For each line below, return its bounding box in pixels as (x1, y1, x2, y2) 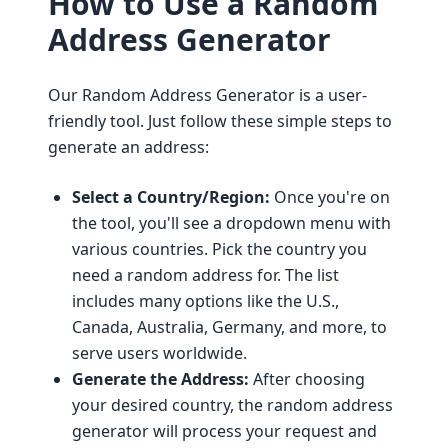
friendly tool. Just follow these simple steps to (48, 110, 392, 132)
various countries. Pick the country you (72, 238, 367, 260)
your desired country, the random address (72, 394, 393, 416)
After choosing (249, 368, 365, 390)
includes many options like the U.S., (72, 290, 339, 312)
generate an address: (48, 136, 209, 158)
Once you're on (270, 186, 390, 208)
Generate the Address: (72, 368, 249, 390)
